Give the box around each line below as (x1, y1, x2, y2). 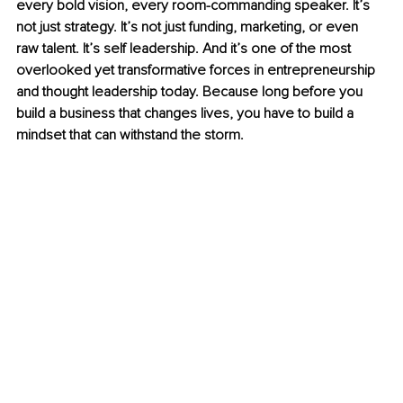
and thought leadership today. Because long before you (16, 83, 366, 102)
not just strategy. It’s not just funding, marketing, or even (16, 18, 362, 37)
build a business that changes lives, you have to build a (16, 104, 357, 123)
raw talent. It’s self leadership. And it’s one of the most (16, 40, 354, 58)
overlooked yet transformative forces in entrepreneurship (16, 61, 379, 80)
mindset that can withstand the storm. (16, 126, 244, 145)
